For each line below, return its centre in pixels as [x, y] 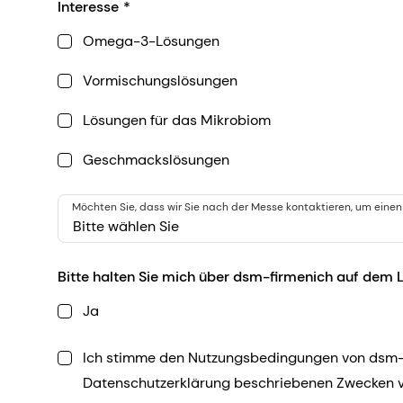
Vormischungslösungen [160, 81]
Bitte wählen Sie [126, 227]
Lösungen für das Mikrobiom [177, 121]
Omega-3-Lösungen [151, 41]
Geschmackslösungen [156, 160]
